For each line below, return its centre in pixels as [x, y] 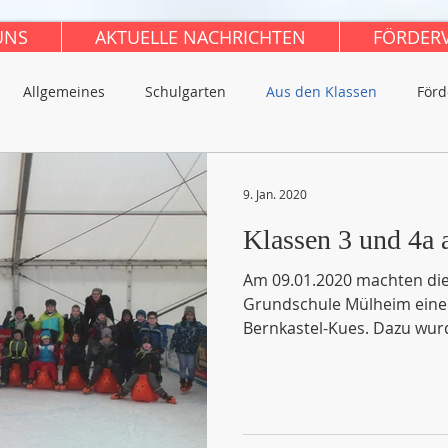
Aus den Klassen [321, 91]
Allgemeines [64, 91]
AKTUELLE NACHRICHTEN [200, 37]
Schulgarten [185, 91]
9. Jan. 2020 [275, 194]
